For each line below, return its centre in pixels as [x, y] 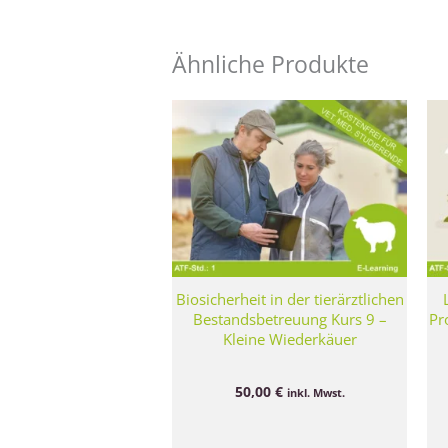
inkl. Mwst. [315, 393]
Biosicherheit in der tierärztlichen [289, 298]
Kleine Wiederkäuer [289, 338]
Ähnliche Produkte [271, 64]
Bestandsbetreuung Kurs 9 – [289, 318]
